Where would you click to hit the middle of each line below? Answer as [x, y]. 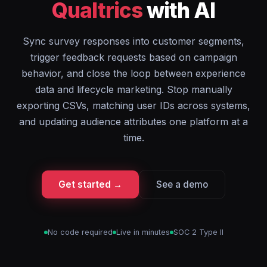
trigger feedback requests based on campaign [133, 57]
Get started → [90, 184]
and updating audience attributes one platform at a [133, 122]
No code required [80, 232]
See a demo [182, 184]
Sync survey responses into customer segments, [133, 41]
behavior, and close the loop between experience [133, 73]
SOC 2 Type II [198, 232]
